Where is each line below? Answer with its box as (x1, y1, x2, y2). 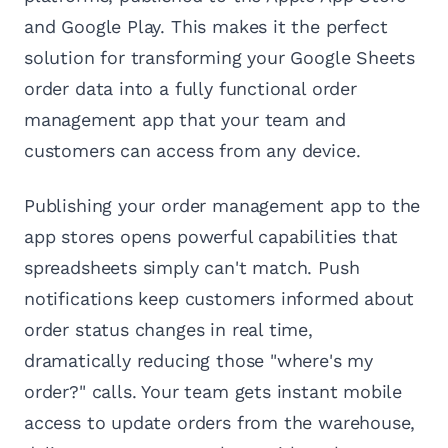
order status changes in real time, (24, 319, 313, 341)
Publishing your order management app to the (24, 195, 421, 217)
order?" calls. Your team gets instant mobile (24, 381, 403, 403)
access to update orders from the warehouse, (24, 412, 416, 434)
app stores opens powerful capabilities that (24, 226, 399, 248)
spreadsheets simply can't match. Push (24, 257, 360, 279)
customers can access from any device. (24, 140, 361, 162)
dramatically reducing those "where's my (24, 350, 373, 372)
